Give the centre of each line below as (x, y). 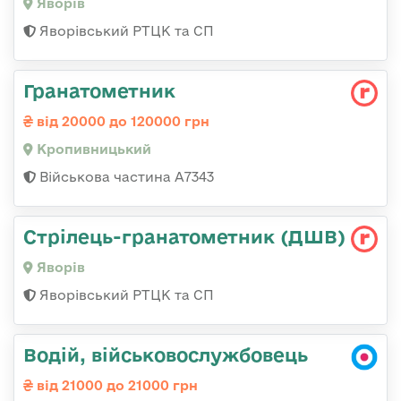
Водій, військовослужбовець (166, 355)
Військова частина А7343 (125, 177)
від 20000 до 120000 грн (121, 122)
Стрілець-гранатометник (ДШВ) (184, 237)
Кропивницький (92, 149)
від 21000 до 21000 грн (115, 386)
